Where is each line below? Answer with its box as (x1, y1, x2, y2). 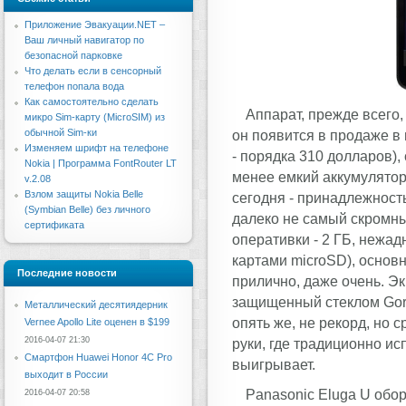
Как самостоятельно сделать (24, 96, 159, 107)
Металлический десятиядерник (24, 299, 168, 310)
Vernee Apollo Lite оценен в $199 (24, 316, 169, 327)
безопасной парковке (24, 50, 122, 61)
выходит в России (24, 369, 108, 380)
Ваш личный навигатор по (24, 34, 144, 45)
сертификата (24, 219, 84, 230)
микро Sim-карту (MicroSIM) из (24, 111, 165, 122)
